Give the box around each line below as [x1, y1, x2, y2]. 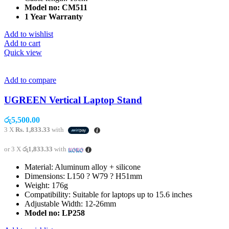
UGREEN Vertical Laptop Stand [4, 95, 142, 106]
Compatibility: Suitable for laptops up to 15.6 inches [25, 190, 192, 199]
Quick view [4, 48, 42, 57]
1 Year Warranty [25, 12, 83, 21]
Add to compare [4, 76, 56, 85]
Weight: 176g [25, 180, 68, 190]
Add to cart [4, 39, 40, 48]
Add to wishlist [4, 30, 53, 39]
